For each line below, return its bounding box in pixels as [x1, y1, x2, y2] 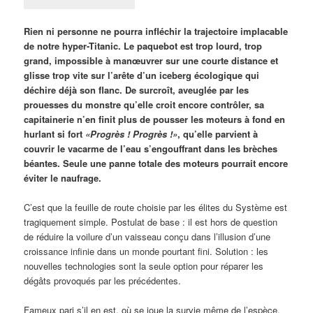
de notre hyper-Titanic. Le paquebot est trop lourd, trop [24, 39, 263, 53]
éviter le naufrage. [24, 171, 102, 185]
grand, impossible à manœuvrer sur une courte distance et [24, 54, 279, 68]
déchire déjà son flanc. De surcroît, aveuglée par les [24, 83, 249, 97]
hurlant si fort [24, 127, 86, 141]
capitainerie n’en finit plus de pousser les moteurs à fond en [24, 112, 286, 126]
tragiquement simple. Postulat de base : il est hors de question [24, 215, 278, 229]
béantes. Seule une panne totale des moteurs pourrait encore [24, 156, 289, 170]
